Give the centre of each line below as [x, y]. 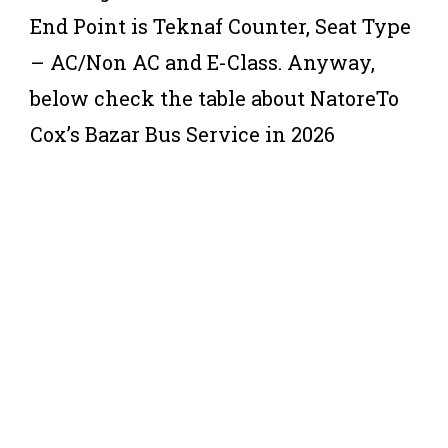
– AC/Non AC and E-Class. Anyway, [202, 61]
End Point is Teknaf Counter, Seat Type [220, 25]
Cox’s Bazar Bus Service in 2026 [182, 133]
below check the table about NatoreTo [214, 97]
